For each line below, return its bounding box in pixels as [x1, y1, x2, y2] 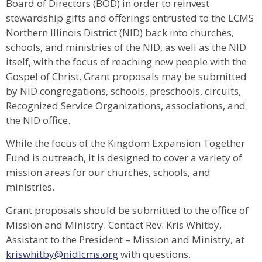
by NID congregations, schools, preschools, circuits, [6, 84, 241, 98]
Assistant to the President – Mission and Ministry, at [6, 232, 244, 246]
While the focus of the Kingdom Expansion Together [6, 136, 245, 150]
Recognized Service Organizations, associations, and [6, 98, 246, 112]
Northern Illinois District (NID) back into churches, [6, 25, 234, 39]
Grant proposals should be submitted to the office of [6, 203, 249, 217]
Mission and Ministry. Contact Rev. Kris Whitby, [6, 218, 222, 232]
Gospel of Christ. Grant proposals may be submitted [6, 69, 247, 83]
